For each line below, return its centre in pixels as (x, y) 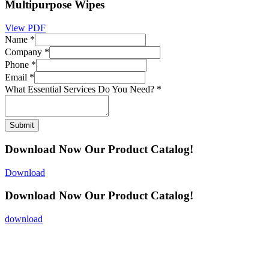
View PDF (25, 28)
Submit (22, 125)
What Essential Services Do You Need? (81, 89)
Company (25, 52)
